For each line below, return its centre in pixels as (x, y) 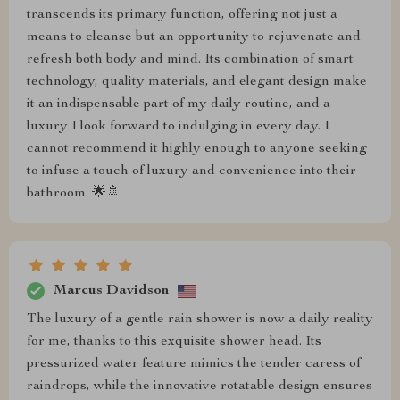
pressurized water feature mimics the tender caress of (194, 364)
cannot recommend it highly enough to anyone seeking (197, 149)
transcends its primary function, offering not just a (182, 15)
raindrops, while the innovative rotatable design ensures (200, 387)
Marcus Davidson (111, 291)
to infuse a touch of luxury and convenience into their (192, 171)
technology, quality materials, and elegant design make (197, 82)
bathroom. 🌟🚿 (74, 194)
